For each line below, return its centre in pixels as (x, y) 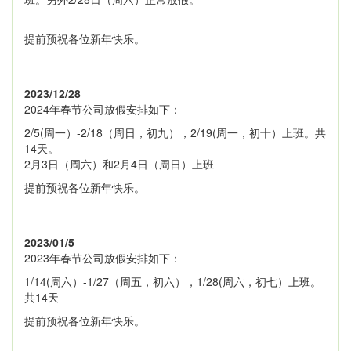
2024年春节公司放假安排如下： (103, 109)
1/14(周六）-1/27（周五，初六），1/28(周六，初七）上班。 (173, 281)
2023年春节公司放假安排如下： (103, 257)
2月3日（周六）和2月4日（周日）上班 (119, 163)
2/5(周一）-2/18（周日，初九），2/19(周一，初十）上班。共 (175, 132)
